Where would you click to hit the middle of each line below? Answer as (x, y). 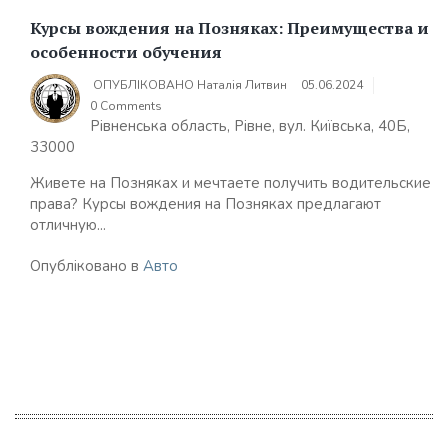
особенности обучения (126, 51)
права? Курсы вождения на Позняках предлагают (205, 203)
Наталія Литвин (242, 84)
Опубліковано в (86, 265)
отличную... (68, 224)
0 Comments (126, 105)
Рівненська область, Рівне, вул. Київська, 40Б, (250, 125)
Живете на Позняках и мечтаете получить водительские (230, 182)
